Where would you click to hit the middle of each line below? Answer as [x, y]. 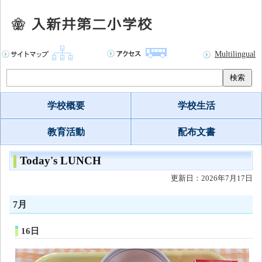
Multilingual [235, 54]
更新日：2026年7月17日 [212, 178]
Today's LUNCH [61, 161]
